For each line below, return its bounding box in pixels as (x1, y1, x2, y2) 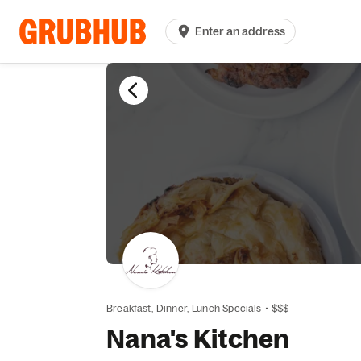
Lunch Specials (192, 302, 262, 314)
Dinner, (156, 302, 189, 314)
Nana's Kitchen (106, 322, 289, 355)
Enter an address (195, 24, 286, 39)
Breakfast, (106, 302, 153, 314)
